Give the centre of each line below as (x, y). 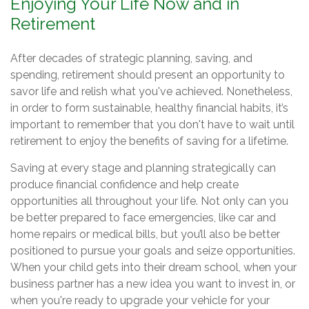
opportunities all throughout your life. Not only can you (149, 201)
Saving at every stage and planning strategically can (143, 168)
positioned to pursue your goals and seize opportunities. (153, 250)
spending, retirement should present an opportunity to (148, 74)
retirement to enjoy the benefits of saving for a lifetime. (149, 141)
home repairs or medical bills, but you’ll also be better (145, 234)
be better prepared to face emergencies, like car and (143, 217)
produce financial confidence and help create (124, 184)
